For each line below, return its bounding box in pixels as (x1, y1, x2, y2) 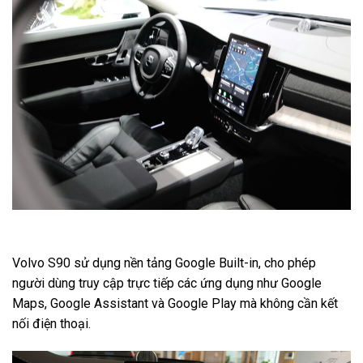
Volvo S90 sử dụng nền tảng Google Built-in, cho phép (12, 254, 316, 271)
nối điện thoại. (12, 315, 91, 331)
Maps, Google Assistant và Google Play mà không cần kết (12, 295, 338, 311)
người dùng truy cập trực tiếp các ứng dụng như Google (12, 275, 322, 291)
